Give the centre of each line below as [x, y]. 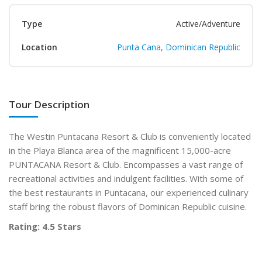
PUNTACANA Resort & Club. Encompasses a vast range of [126, 164]
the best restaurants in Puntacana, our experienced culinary [129, 192]
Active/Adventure [208, 23]
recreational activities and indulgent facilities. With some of [126, 178]
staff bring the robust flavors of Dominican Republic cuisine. [128, 206]
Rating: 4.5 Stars [45, 226]
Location [39, 47]
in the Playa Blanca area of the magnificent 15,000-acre [120, 150]
